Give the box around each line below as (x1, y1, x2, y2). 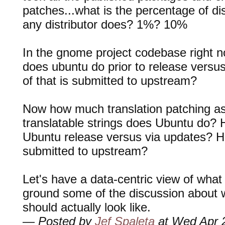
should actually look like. (23, 200, 151, 214)
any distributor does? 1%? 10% (23, 17, 187, 31)
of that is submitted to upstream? (23, 73, 197, 87)
